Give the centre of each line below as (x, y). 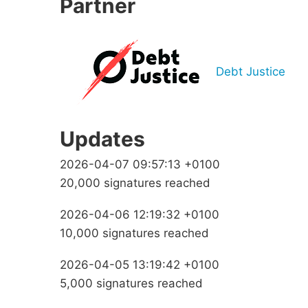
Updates (102, 139)
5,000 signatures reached (131, 283)
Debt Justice (251, 72)
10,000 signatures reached (134, 233)
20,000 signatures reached (135, 183)
